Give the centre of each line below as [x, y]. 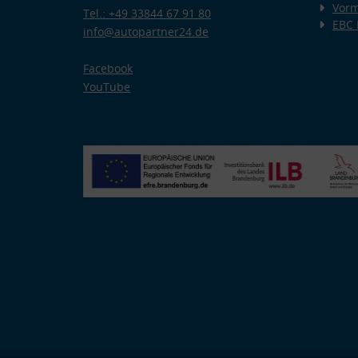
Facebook [108, 69]
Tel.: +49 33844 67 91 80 [147, 14]
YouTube [107, 87]
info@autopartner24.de [146, 32]
